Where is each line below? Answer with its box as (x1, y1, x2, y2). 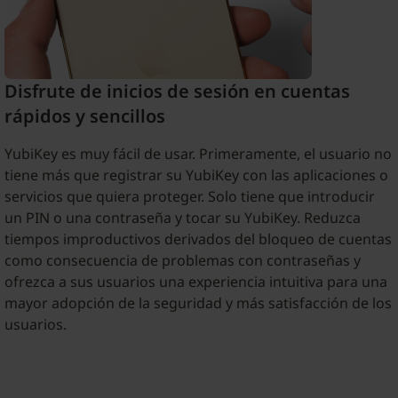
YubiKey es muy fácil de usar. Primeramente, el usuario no (4, 143, 392, 163)
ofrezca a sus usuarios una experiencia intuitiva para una (4, 271, 387, 291)
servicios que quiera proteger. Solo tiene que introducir (4, 186, 375, 206)
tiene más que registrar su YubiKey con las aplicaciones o (4, 164, 388, 185)
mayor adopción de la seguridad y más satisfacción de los (4, 292, 392, 313)
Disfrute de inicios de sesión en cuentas (4, 78, 350, 103)
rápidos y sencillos (4, 103, 165, 128)
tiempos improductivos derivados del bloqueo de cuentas (4, 228, 392, 249)
